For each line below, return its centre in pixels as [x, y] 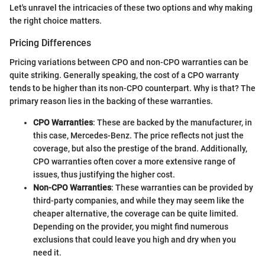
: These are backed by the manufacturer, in [172, 122]
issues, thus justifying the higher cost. [104, 174]
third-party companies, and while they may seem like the [139, 200]
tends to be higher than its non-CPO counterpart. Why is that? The [132, 88]
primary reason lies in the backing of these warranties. [111, 101]
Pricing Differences [50, 43]
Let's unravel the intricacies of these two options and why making [131, 8]
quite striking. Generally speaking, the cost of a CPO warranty [124, 75]
